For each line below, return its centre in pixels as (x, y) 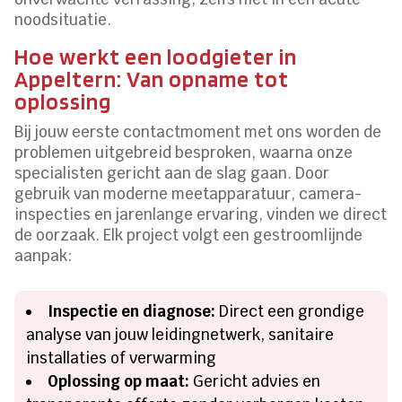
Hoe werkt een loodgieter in (156, 56)
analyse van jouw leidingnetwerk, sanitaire (180, 334)
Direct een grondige (290, 311)
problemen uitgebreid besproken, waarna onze (184, 152)
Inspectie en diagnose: (132, 311)
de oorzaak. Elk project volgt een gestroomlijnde (189, 235)
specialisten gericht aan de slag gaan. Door (172, 173)
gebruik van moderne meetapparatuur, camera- (188, 193)
